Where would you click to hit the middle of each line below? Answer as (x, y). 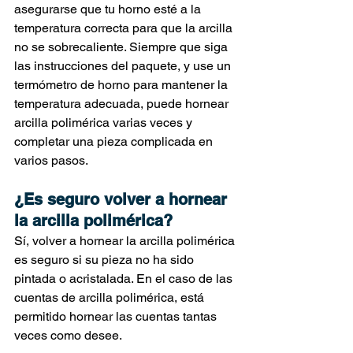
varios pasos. (51, 160)
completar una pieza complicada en (115, 141)
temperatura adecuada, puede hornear (123, 103)
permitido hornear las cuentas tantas (117, 316)
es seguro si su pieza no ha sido (106, 259)
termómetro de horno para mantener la (123, 84)
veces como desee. (68, 335)
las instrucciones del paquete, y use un (124, 65)
